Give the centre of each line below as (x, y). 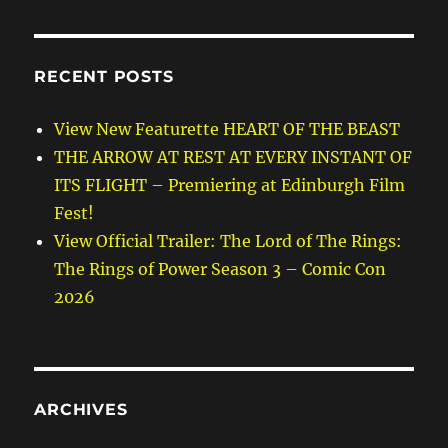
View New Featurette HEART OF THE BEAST (227, 129)
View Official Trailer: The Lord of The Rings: (228, 241)
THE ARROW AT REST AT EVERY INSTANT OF (233, 157)
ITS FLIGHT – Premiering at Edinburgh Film (230, 185)
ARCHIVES (81, 410)
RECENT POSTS (104, 77)
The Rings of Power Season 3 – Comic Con (220, 269)
